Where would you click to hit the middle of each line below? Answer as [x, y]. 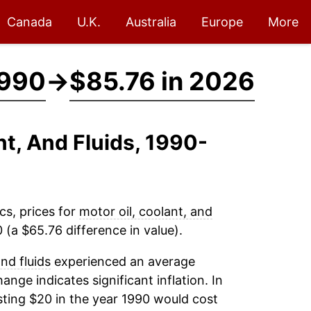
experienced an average [123, 261]
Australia [151, 22]
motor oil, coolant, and [145, 211]
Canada [30, 22]
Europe [222, 22]
